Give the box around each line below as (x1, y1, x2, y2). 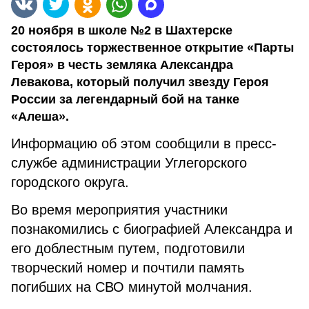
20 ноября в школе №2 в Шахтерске (11, 23, 232, 37)
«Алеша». (11, 110, 69, 123)
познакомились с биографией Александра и (11, 221, 292, 237)
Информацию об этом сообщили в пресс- (11, 136, 277, 151)
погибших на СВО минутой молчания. (11, 279, 252, 295)
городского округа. (11, 175, 133, 190)
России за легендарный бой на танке (11, 92, 239, 106)
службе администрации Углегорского (11, 155, 247, 170)
